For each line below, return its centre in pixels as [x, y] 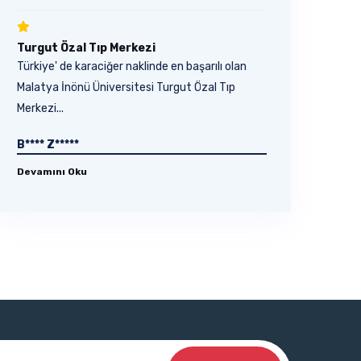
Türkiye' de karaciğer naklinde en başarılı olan [132, 66]
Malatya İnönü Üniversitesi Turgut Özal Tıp [126, 87]
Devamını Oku [52, 172]
